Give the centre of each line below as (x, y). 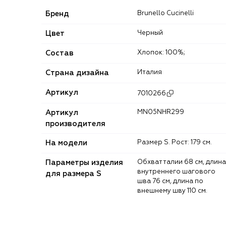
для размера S (73, 174)
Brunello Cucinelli (168, 14)
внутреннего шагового (176, 172)
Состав (60, 53)
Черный (152, 33)
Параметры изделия (84, 163)
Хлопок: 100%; (163, 53)
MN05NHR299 (163, 112)
